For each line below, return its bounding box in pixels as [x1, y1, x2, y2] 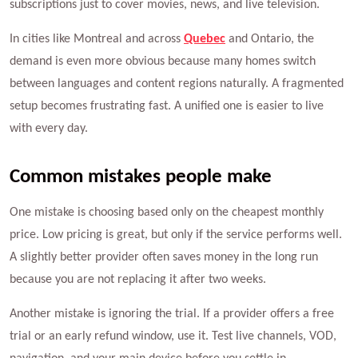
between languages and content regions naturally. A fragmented [10, 77, 344, 90]
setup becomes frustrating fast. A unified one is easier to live [10, 99, 324, 113]
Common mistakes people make [10, 166, 272, 187]
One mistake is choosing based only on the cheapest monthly [10, 205, 324, 219]
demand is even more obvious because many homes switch [10, 54, 316, 68]
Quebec [184, 32, 225, 46]
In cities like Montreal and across [10, 32, 184, 46]
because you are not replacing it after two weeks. [10, 272, 266, 286]
